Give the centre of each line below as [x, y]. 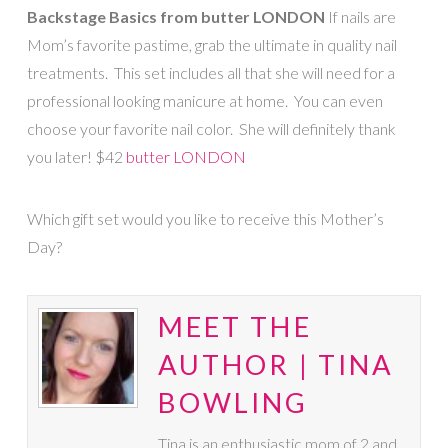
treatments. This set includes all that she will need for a [210, 72]
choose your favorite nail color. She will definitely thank [211, 128]
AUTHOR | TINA [276, 365]
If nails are [360, 16]
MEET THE [234, 327]
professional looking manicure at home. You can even [204, 100]
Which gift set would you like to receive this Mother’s [205, 218]
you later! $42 [76, 156]
